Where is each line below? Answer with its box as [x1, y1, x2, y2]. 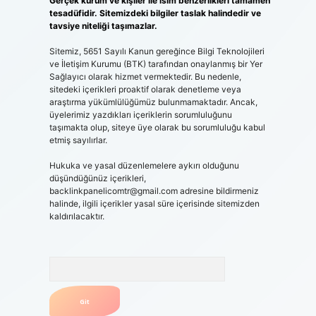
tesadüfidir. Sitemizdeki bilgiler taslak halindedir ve [49, 8, 261, 18]
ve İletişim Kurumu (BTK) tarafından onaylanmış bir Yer [49, 59, 262, 69]
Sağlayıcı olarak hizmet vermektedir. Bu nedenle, [49, 71, 241, 82]
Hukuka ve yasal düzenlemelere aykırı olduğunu [49, 160, 239, 171]
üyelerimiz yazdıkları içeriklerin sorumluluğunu [49, 109, 232, 120]
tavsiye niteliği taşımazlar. [49, 20, 157, 31]
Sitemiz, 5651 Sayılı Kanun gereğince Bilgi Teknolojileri [49, 46, 265, 56]
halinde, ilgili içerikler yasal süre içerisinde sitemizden [49, 198, 260, 209]
